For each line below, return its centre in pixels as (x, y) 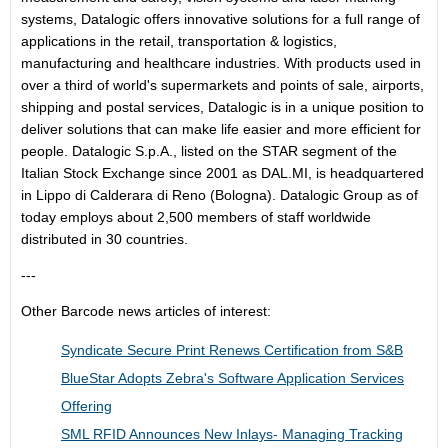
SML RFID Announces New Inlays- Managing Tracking (232, 434)
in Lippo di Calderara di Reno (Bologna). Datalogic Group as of (219, 195)
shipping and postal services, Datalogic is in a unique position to (222, 107)
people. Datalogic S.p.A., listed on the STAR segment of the (209, 151)
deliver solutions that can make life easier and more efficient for (221, 129)
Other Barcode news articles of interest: (146, 311)
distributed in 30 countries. (106, 239)
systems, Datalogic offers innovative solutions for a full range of (220, 19)
